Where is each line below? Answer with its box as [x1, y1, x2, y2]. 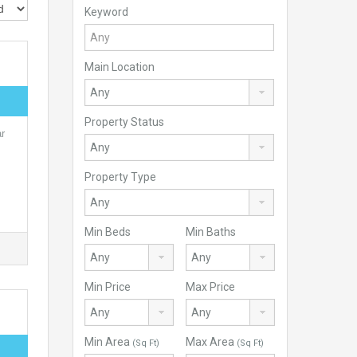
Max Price [186, 280, 235, 293]
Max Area [186, 335, 237, 348]
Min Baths [186, 225, 236, 238]
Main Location [84, 60, 155, 73]
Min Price [84, 280, 131, 293]
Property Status [84, 115, 164, 128]
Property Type [84, 170, 156, 183]
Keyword [84, 5, 128, 18]
